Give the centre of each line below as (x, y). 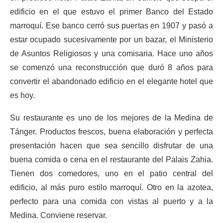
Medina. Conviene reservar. (58, 215)
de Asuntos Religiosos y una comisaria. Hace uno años (111, 54)
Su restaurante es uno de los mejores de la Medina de (111, 118)
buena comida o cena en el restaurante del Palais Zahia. (111, 160)
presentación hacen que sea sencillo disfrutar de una (111, 146)
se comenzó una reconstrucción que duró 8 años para (111, 67)
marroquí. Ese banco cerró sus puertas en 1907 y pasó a (111, 26)
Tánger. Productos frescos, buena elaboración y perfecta (111, 132)
